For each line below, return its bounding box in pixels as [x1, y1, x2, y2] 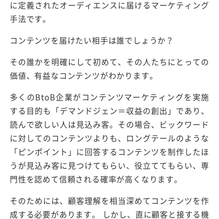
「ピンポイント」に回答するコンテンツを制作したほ [10, 145, 209, 157]
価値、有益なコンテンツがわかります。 [10, 69, 158, 81]
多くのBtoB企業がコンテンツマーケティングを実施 [10, 90, 209, 103]
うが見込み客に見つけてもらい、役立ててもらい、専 [10, 159, 209, 171]
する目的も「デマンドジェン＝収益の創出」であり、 [10, 104, 209, 116]
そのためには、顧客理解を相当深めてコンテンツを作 [10, 194, 209, 206]
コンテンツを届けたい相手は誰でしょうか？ [10, 34, 174, 46]
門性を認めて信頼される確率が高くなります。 [10, 173, 182, 185]
